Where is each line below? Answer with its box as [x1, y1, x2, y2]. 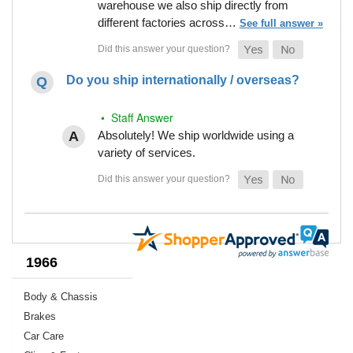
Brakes [24, 310, 56, 322]
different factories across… [97, 15, 240, 29]
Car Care [24, 329, 64, 342]
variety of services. [97, 145, 195, 159]
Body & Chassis [24, 290, 98, 303]
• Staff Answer [97, 109, 173, 125]
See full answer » [239, 17, 323, 29]
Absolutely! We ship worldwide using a [97, 128, 294, 142]
